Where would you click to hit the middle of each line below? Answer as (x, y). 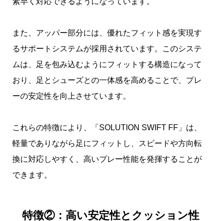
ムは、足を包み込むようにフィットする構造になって (107, 65)
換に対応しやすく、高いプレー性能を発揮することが (107, 159)
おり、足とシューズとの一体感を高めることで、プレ (107, 80)
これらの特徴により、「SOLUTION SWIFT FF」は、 (107, 128)
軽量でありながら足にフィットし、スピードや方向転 (107, 144)
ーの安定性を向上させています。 (72, 96)
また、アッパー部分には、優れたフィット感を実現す (107, 33)
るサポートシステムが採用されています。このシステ (107, 49)
